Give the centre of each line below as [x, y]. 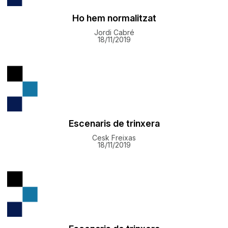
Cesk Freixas [114, 137]
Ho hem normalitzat [114, 18]
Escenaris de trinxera [114, 123]
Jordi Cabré [114, 32]
